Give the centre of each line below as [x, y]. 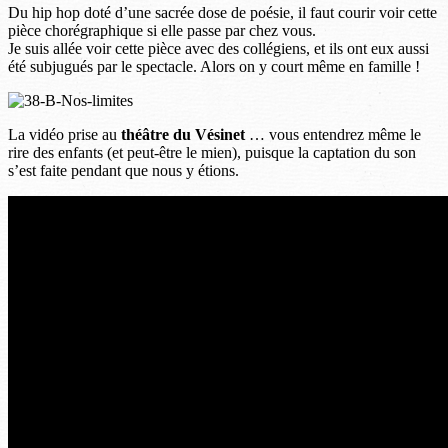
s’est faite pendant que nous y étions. [123, 170]
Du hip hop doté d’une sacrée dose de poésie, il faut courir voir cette [222, 12]
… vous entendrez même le [333, 134]
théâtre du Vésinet [183, 134]
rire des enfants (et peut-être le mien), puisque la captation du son [212, 152]
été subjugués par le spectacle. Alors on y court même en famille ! [214, 66]
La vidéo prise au [64, 134]
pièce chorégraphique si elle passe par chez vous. [162, 30]
